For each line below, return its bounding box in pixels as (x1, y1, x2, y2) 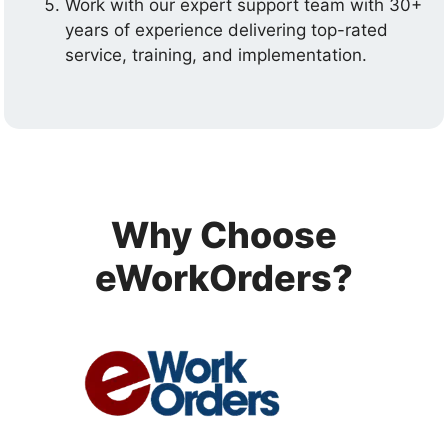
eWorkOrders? (95, 255, 353, 300)
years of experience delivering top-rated (65, 20, 389, 41)
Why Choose (111, 212, 337, 257)
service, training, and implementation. (65, 45, 368, 66)
